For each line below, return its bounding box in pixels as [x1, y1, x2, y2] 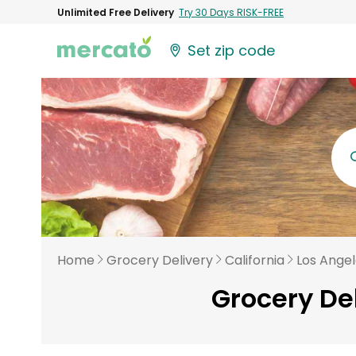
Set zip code [188, 41, 276, 61]
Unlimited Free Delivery [57, 5, 174, 19]
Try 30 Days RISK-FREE [179, 5, 284, 19]
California [225, 251, 284, 269]
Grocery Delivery [106, 251, 213, 269]
